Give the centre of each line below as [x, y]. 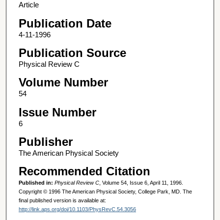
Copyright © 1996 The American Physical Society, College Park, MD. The [105, 192]
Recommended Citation [84, 171]
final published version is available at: [62, 201]
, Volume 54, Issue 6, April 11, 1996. [141, 183]
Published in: [36, 183]
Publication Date [65, 23]
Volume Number [63, 82]
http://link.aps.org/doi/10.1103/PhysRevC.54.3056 [77, 209]
